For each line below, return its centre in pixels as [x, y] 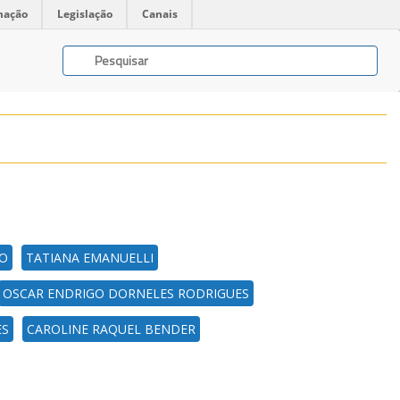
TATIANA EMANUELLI [90, 258]
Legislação [85, 14]
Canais [160, 14]
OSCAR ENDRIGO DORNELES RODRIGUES [126, 293]
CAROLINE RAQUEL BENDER [111, 329]
